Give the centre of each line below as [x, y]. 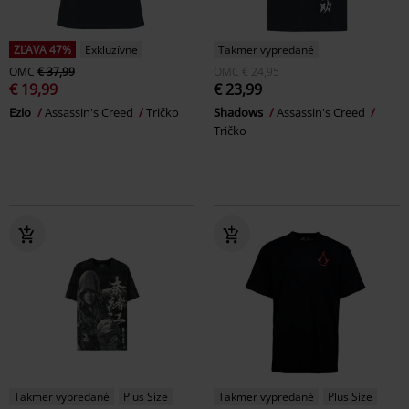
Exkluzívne [111, 50]
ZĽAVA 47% [42, 50]
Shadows [240, 113]
